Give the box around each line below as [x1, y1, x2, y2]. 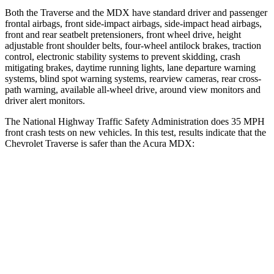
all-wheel [97, 84, 133, 95]
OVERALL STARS [51, 206, 114, 215]
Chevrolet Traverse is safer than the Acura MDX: [5, 138, 194, 149]
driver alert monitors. [5, 95, 85, 106]
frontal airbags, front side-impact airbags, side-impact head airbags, [5, 18, 262, 29]
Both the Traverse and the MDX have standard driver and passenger [5, 7, 267, 18]
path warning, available [5, 84, 97, 95]
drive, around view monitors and [133, 84, 261, 95]
